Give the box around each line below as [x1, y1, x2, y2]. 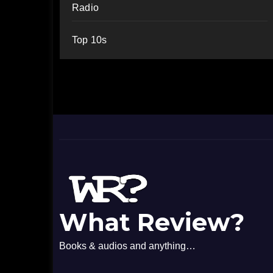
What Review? [59, 207, 244, 237]
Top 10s [72, 35, 107, 45]
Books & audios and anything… [59, 241, 196, 251]
